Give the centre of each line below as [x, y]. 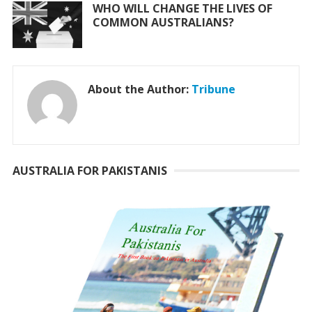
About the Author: [139, 89]
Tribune [213, 89]
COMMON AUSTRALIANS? [163, 23]
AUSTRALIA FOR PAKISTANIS [89, 170]
